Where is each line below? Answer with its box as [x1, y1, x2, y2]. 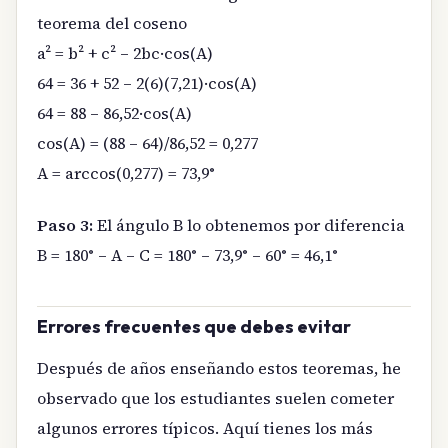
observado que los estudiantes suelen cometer [37, 386, 394, 409]
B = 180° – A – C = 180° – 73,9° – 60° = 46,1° [37, 244, 338, 267]
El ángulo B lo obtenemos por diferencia [93, 214, 405, 237]
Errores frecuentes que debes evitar [37, 315, 351, 339]
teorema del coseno [37, 12, 187, 34]
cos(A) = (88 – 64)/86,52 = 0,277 [37, 132, 258, 154]
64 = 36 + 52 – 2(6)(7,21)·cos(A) [37, 72, 257, 94]
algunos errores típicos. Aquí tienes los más [37, 416, 373, 439]
